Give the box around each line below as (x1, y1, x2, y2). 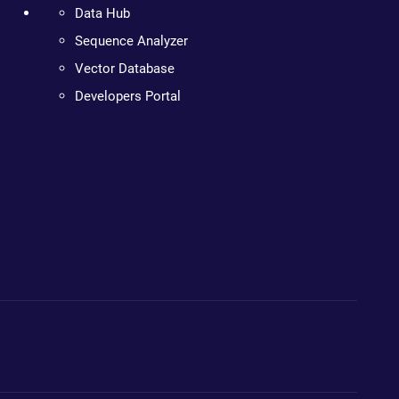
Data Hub (75, 5, 131, 21)
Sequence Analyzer (75, 33, 189, 49)
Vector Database (75, 61, 175, 77)
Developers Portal (75, 88, 182, 104)
